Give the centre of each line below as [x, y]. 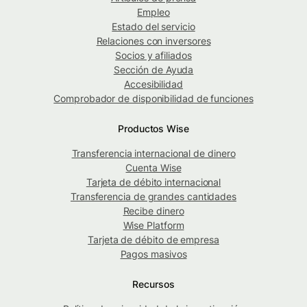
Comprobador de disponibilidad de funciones [153, 98]
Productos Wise [153, 128]
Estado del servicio [153, 26]
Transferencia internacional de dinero [153, 153]
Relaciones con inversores [153, 40]
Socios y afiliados [153, 55]
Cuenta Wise [153, 167]
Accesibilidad [153, 84]
